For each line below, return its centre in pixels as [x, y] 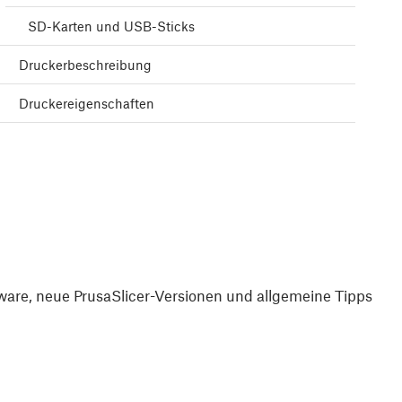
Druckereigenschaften [87, 104]
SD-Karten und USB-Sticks [111, 26]
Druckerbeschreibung [85, 65]
